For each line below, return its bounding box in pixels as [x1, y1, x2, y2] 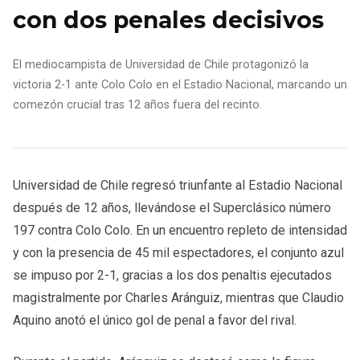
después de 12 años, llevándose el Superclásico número [13, 199, 331, 215]
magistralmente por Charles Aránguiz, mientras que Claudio [13, 289, 344, 305]
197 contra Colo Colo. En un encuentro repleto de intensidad [13, 222, 347, 238]
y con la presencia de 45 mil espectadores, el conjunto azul [13, 244, 344, 260]
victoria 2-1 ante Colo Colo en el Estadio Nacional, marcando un [13, 77, 347, 92]
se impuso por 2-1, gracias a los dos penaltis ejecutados [13, 267, 332, 283]
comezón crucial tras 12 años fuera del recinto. [13, 97, 262, 112]
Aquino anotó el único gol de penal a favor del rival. [13, 312, 297, 328]
